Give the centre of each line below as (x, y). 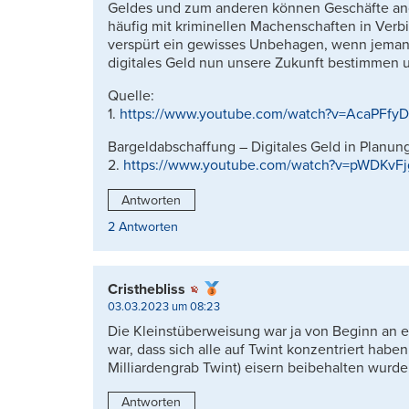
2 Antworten (143, 227)
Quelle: (131, 96)
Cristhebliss (147, 290)
